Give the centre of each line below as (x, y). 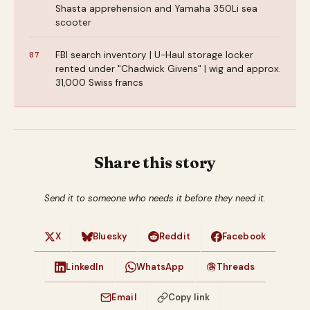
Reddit (175, 236)
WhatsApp (160, 267)
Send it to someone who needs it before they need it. (155, 198)
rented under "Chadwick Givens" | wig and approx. (168, 69)
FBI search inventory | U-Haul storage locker (154, 55)
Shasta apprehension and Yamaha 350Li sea (156, 9)
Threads (236, 267)
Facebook (244, 236)
